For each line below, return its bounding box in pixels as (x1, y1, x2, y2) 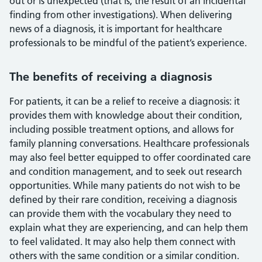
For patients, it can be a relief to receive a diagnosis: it (9, 95, 240, 108)
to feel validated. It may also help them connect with (9, 236, 236, 248)
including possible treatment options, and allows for (9, 123, 234, 136)
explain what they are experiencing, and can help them (9, 222, 248, 234)
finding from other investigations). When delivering (9, 9, 232, 21)
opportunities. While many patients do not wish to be (9, 180, 240, 192)
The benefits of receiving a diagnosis (9, 70, 212, 84)
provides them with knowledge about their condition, (9, 109, 242, 122)
